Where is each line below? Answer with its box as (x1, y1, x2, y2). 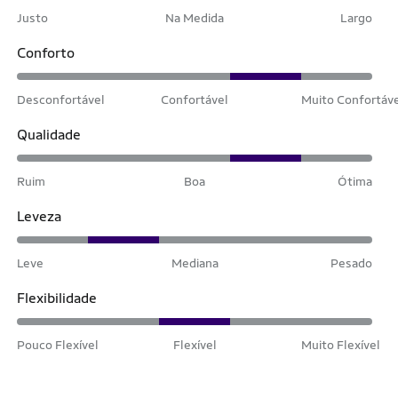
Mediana (171, 255, 219, 270)
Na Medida (165, 10, 224, 25)
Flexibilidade (17, 289, 97, 306)
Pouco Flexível (17, 337, 99, 352)
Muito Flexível (301, 337, 380, 352)
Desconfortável (17, 92, 105, 107)
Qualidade (17, 125, 81, 143)
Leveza (17, 207, 61, 225)
